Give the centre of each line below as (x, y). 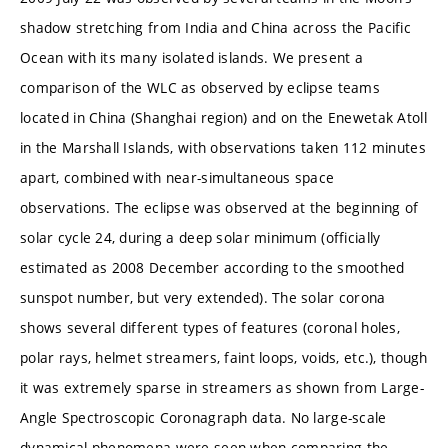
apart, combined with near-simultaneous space (177, 177)
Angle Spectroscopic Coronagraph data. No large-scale (203, 417)
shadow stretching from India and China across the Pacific (215, 27)
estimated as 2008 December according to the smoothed (212, 267)
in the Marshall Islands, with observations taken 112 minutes (223, 147)
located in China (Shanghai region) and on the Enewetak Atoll (223, 117)
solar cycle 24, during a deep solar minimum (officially (200, 237)
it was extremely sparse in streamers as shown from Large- (222, 387)
